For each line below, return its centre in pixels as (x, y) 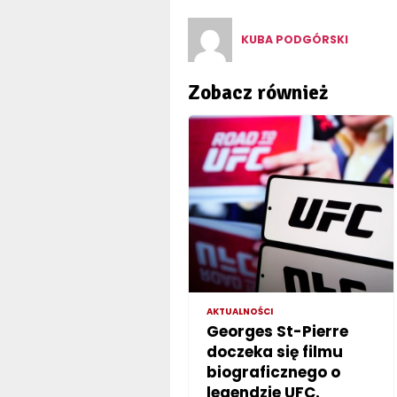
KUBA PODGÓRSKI (294, 39)
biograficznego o (273, 372)
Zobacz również (257, 92)
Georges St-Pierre (277, 331)
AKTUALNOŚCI (239, 311)
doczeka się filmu (274, 351)
